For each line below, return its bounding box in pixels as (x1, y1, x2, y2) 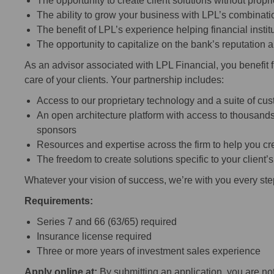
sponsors (37, 125, 76, 136)
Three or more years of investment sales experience (37, 246, 268, 257)
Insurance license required (37, 231, 152, 242)
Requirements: (24, 196, 93, 207)
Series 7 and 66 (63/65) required (37, 217, 177, 228)
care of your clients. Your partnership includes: (24, 75, 224, 86)
